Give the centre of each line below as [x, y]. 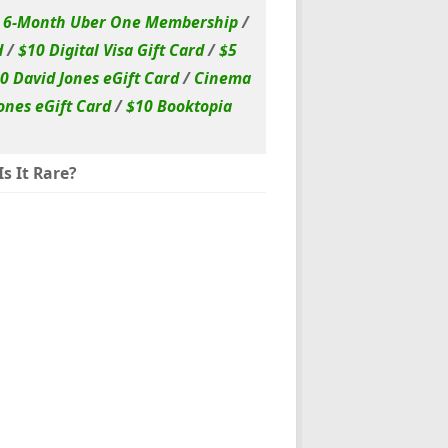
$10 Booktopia [178, 105]
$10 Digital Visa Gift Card [111, 49]
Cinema [222, 77]
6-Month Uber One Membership [120, 21]
